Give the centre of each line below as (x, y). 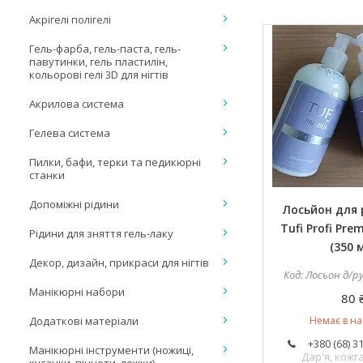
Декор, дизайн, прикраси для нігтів (119, 263)
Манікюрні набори (77, 292)
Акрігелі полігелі (70, 19)
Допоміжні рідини (74, 204)
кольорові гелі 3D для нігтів (99, 75)
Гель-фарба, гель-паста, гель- (105, 49)
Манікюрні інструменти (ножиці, (111, 350)
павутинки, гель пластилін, (98, 62)
